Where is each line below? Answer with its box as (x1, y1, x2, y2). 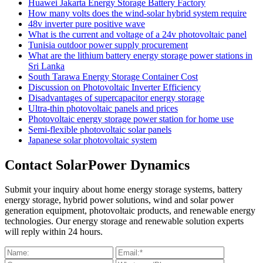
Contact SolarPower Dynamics (5, 157, 190, 173)
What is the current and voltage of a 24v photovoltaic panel (28, 29, 247, 39)
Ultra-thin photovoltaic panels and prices (28, 103, 178, 113)
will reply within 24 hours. (5, 227, 103, 237)
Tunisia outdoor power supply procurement (28, 39, 188, 50)
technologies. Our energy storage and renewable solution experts (5, 216, 244, 227)
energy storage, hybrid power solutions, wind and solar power (5, 195, 234, 205)
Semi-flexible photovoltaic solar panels (28, 124, 171, 134)
